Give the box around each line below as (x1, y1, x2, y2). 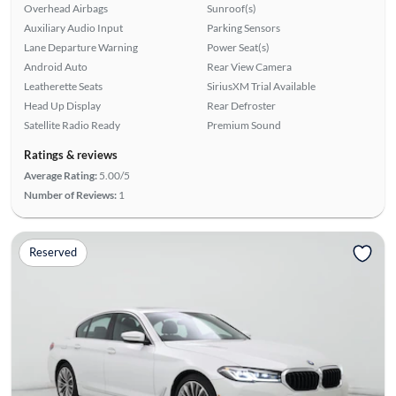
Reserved (28, 245, 77, 260)
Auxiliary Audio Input (23, 20, 123, 34)
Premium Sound (207, 118, 281, 132)
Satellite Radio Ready (23, 118, 120, 132)
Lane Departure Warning (23, 40, 138, 54)
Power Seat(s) (207, 40, 270, 54)
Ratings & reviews (23, 147, 118, 162)
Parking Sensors (207, 20, 280, 34)
